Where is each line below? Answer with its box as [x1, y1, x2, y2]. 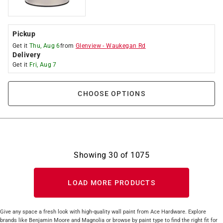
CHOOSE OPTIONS [78, 90, 145, 98]
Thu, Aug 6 [29, 42, 60, 49]
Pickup [12, 30, 35, 38]
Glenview [75, 42, 102, 49]
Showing [74, 150, 109, 160]
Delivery [12, 51, 40, 59]
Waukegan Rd [106, 42, 146, 49]
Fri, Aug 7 [29, 61, 57, 68]
